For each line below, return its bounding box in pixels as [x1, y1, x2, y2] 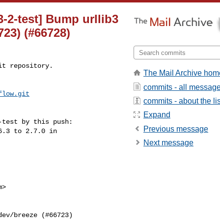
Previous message [143, 124, 208, 133]
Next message [143, 138, 193, 147]
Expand [143, 110, 170, 119]
